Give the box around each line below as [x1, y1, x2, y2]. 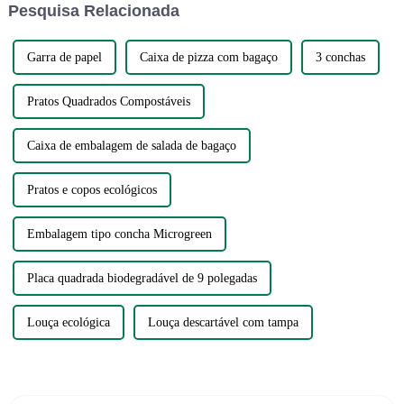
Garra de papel [26, 50, 102, 65]
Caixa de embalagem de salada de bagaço [26, 139, 236, 153]
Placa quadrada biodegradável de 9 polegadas [26, 271, 257, 286]
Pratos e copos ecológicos [26, 183, 157, 197]
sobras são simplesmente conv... [221, 2, 375, 16]
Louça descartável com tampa [147, 316, 298, 330]
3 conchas [315, 50, 365, 65]
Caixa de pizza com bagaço [139, 50, 278, 65]
